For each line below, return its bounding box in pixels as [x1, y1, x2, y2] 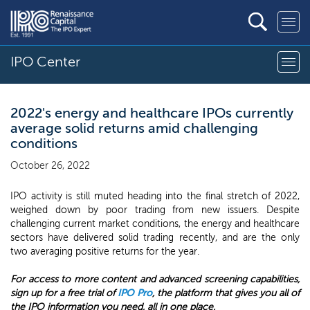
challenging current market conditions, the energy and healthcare [10, 218, 300, 230]
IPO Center [10, 53, 80, 70]
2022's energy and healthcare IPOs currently [10, 104, 293, 121]
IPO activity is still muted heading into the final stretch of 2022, [10, 190, 300, 202]
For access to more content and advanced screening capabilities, [10, 273, 300, 285]
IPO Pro [118, 287, 152, 299]
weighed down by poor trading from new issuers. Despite [10, 204, 300, 216]
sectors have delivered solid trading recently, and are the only [10, 232, 300, 244]
